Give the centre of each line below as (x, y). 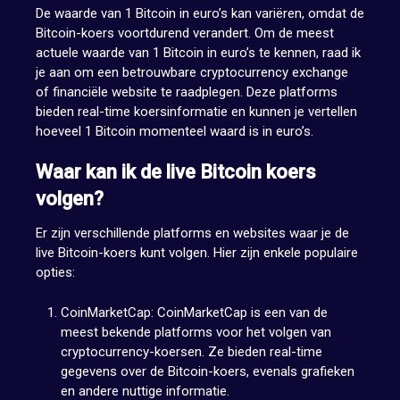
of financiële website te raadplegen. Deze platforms (186, 92)
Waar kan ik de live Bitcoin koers (175, 172)
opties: (55, 273)
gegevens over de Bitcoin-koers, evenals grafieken (208, 371)
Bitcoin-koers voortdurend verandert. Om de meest (184, 33)
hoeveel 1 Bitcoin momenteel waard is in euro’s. (174, 132)
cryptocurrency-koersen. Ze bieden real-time (192, 351)
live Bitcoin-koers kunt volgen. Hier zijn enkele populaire (196, 253)
